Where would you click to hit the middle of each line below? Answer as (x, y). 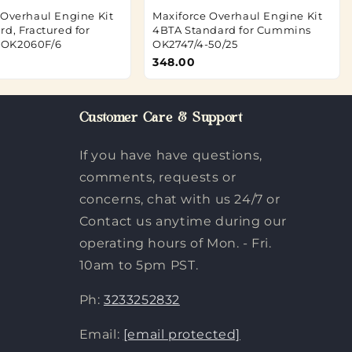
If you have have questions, (170, 155)
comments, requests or (158, 177)
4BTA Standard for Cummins (232, 29)
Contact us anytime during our (183, 221)
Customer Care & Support (161, 119)
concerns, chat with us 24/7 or (180, 199)
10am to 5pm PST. (139, 265)
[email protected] (181, 334)
